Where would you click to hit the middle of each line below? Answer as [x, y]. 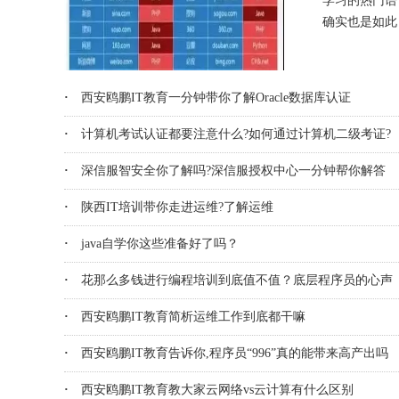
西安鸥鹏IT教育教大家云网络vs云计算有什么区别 [217, 390]
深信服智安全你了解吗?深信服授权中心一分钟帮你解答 [233, 171]
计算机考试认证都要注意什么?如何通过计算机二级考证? [236, 134]
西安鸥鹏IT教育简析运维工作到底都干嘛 [193, 317]
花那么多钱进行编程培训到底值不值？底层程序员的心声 [237, 280]
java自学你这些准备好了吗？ [160, 244]
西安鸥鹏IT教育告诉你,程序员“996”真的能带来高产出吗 [235, 353]
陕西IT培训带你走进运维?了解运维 [177, 207]
